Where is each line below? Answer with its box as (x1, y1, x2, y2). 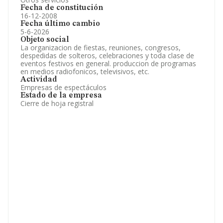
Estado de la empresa (20, 92, 102, 100)
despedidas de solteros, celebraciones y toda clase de (20, 51, 194, 60)
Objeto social (20, 36, 69, 44)
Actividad (20, 76, 57, 84)
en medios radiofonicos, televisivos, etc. (20, 67, 149, 76)
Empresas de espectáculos (20, 83, 107, 92)
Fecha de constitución (20, 4, 103, 12)
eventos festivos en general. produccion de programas (20, 59, 196, 68)
